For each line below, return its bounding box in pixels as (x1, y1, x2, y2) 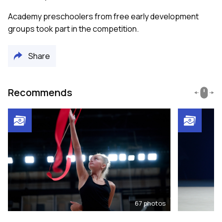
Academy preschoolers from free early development (8, 11, 199, 22)
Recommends (8, 86, 72, 100)
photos (144, 199, 166, 208)
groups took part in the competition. (8, 23, 139, 35)
